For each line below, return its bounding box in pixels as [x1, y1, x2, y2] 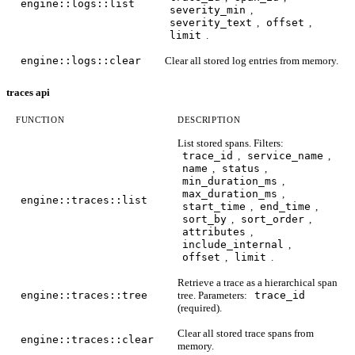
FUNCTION [16, 115, 65, 125]
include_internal [182, 239, 284, 251]
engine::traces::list [21, 194, 147, 207]
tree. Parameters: [177, 289, 250, 302]
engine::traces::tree [21, 289, 147, 302]
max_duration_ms [182, 188, 277, 200]
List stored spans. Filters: [177, 137, 284, 150]
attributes [182, 226, 246, 239]
